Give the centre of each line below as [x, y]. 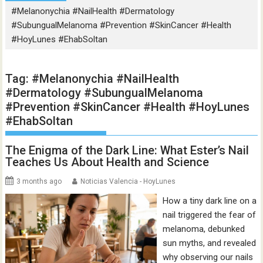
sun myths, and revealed [209, 243]
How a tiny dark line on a [209, 201]
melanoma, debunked [203, 229]
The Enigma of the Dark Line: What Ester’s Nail [127, 150]
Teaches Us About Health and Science [107, 162]
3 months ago [39, 181]
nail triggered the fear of [209, 215]
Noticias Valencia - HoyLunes [128, 181]
